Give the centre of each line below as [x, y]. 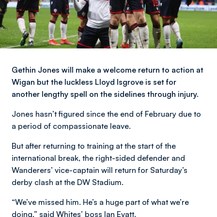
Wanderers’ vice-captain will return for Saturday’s [100, 170]
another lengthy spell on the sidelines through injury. [105, 94]
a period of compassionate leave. [71, 126]
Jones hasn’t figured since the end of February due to [106, 114]
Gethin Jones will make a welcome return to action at [108, 70]
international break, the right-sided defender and [98, 158]
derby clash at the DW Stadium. [68, 182]
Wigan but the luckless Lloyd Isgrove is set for [94, 82]
